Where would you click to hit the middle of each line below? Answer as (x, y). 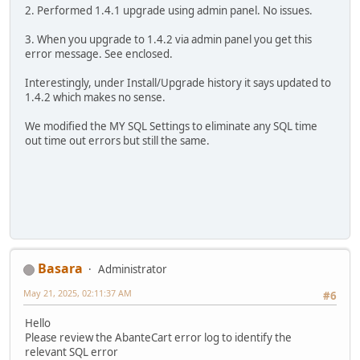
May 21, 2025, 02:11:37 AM (78, 293)
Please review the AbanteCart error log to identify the (158, 338)
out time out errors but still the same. (117, 140)
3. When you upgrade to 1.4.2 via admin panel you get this (168, 39)
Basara (60, 269)
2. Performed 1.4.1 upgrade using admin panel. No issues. (169, 10)
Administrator (133, 270)
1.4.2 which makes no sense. (95, 97)
